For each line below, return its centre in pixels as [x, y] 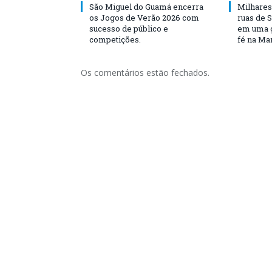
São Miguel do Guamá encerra [146, 7]
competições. [115, 39]
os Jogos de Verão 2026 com [144, 18]
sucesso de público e [129, 29]
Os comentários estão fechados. [145, 73]
